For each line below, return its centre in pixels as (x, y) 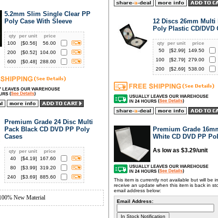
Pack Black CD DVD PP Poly (47, 129)
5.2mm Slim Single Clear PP (47, 14)
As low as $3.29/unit (180, 150)
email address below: (137, 191)
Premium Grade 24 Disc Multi (49, 122)
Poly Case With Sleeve (38, 21)
